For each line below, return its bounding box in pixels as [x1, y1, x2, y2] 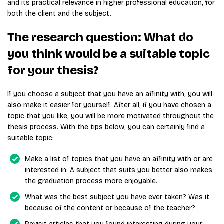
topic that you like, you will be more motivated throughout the [7, 112, 214, 121]
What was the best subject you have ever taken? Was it [25, 193, 209, 202]
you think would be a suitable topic [7, 47, 210, 61]
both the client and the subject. [7, 9, 111, 18]
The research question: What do [7, 30, 193, 45]
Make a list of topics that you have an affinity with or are [25, 155, 213, 164]
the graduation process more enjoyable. [25, 177, 157, 186]
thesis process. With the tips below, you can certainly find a [7, 123, 205, 132]
